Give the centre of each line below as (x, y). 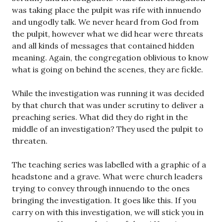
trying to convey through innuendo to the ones (101, 188)
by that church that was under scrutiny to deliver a (108, 105)
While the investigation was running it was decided (108, 93)
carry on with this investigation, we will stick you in (108, 212)
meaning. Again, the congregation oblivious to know (110, 57)
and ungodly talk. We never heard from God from (105, 22)
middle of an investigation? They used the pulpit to (108, 129)
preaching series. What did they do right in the (100, 117)
